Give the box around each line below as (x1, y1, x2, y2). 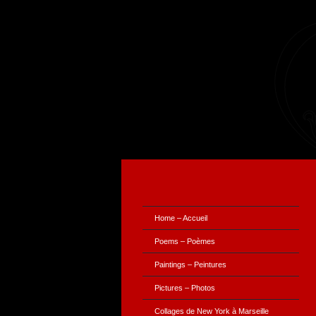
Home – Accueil (154, 214, 207, 222)
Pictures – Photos (154, 284, 215, 292)
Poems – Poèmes (154, 237, 215, 245)
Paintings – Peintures (154, 260, 226, 269)
